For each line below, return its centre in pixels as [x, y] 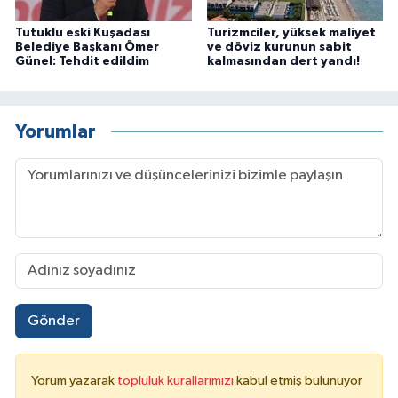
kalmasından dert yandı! [283, 61]
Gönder [53, 321]
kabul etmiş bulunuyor [299, 381]
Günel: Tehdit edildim [82, 61]
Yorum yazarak [74, 381]
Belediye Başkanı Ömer [87, 47]
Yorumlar [56, 132]
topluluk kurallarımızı [177, 381]
